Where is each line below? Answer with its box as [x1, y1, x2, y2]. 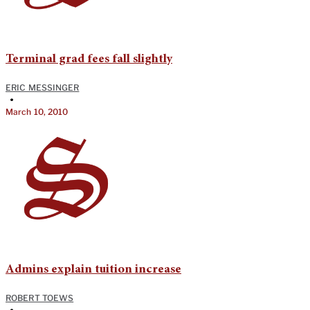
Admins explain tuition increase [6, 263, 181, 276]
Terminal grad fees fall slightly [6, 53, 172, 66]
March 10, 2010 [6, 106, 69, 117]
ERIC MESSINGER [6, 82, 80, 93]
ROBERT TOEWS [6, 292, 74, 303]
